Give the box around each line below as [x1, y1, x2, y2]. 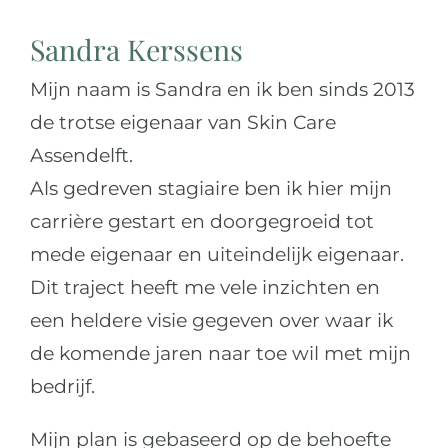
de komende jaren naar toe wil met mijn [29, 341, 411, 365]
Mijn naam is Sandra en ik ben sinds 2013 [29, 77, 415, 101]
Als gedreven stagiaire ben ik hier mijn [29, 176, 392, 200]
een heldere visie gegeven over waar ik [29, 308, 393, 332]
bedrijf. [29, 374, 95, 398]
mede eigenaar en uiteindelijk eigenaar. [29, 242, 404, 266]
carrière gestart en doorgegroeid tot [29, 209, 374, 233]
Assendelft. [29, 143, 133, 167]
